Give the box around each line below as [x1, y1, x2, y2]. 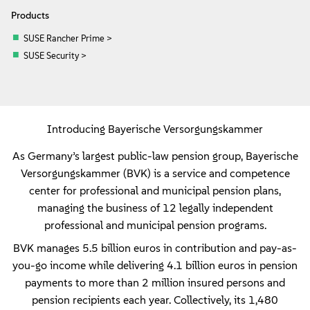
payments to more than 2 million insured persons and [25, 275, 285, 289]
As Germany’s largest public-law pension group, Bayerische [12, 149, 298, 163]
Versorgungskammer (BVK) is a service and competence [20, 166, 290, 180]
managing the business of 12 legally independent [37, 201, 273, 215]
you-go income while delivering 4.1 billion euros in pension [12, 258, 298, 272]
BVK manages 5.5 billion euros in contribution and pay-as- [13, 241, 297, 255]
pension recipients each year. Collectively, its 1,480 [32, 293, 278, 307]
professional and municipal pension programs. [44, 218, 266, 232]
